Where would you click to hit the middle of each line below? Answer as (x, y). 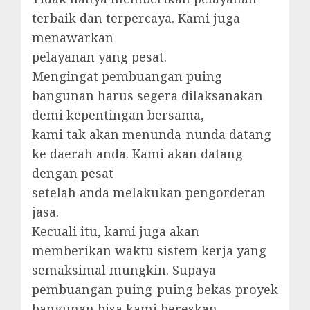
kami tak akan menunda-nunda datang (152, 134)
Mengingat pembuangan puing (127, 76)
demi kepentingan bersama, (118, 115)
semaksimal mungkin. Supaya (124, 270)
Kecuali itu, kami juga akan (116, 231)
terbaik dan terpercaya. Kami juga (136, 18)
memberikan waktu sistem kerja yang (149, 250)
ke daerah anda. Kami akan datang (137, 153)
